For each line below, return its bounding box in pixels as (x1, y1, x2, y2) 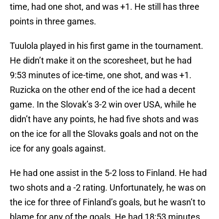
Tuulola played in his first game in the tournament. (10, 41, 203, 51)
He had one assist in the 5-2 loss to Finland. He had (10, 168, 207, 178)
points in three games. (10, 16, 96, 27)
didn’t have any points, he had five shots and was (10, 114, 198, 125)
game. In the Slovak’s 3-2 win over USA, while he (10, 99, 197, 110)
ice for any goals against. (10, 143, 106, 154)
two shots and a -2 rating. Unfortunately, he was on (10, 182, 206, 193)
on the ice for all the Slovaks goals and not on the (10, 129, 198, 139)
